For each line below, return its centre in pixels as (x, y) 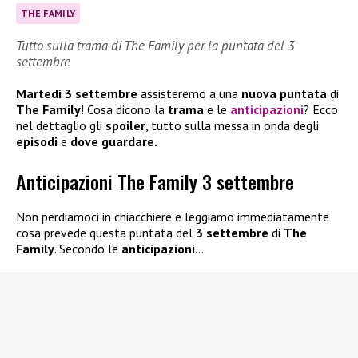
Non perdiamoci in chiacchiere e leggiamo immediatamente (173, 217)
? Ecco (321, 109)
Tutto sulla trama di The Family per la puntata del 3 (155, 45)
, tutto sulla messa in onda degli (232, 125)
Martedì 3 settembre (77, 93)
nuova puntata (284, 93)
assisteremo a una (189, 93)
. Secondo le (88, 249)
